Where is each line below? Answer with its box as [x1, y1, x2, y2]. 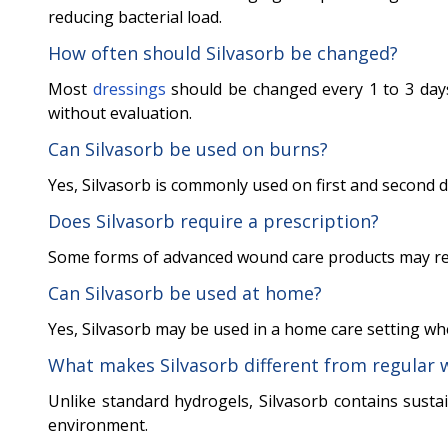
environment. [48, 414, 148, 437]
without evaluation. [48, 102, 192, 125]
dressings [92, 78, 166, 101]
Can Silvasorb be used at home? [48, 281, 322, 306]
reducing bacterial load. [48, 6, 222, 29]
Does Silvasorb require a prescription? [48, 209, 379, 234]
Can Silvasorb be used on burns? [48, 137, 328, 162]
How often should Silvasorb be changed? [48, 41, 398, 66]
